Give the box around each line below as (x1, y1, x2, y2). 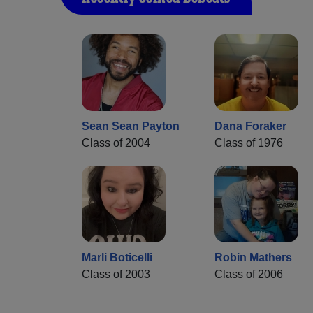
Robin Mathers (214, 252, 292, 264)
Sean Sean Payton (82, 120, 180, 133)
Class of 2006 (214, 268, 283, 281)
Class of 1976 (214, 137, 283, 150)
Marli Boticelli (82, 252, 152, 264)
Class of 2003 (82, 268, 150, 281)
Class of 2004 (82, 137, 150, 150)
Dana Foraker (214, 120, 286, 133)
